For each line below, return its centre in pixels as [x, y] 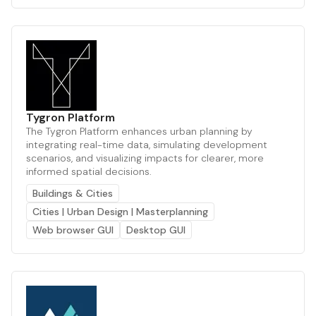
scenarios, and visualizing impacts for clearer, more [145, 158]
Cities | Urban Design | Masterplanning [120, 211]
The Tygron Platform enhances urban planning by [139, 131]
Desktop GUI [156, 230]
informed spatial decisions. [89, 171]
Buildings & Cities [73, 193]
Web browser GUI [73, 230]
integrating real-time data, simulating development [147, 144]
